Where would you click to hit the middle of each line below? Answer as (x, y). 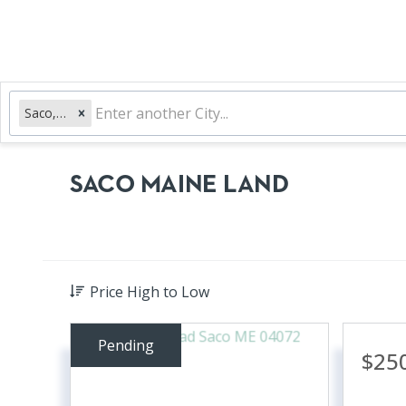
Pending (126, 345)
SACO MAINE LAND (179, 185)
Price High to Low (150, 292)
